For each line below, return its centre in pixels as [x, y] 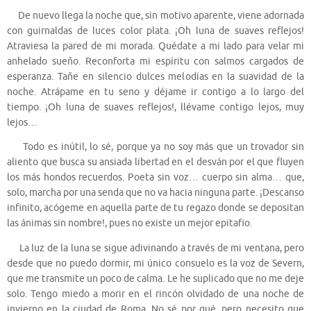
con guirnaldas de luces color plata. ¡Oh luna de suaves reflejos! [155, 31]
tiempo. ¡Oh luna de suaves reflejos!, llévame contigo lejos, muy [155, 107]
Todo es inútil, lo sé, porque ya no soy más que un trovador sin [155, 147]
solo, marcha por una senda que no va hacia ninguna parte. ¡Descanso [155, 193]
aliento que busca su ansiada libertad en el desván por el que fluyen [155, 162]
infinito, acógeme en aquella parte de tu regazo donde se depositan [155, 208]
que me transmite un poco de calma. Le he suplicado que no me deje [155, 278]
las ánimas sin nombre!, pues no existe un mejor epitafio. [129, 224]
